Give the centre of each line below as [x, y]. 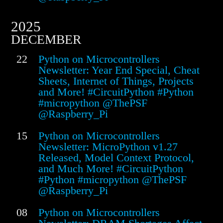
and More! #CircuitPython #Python [116, 92]
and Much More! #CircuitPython [111, 169]
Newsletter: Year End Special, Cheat [119, 70]
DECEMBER [46, 40]
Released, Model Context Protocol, [116, 158]
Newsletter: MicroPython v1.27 [108, 147]
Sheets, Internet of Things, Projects [116, 81]
